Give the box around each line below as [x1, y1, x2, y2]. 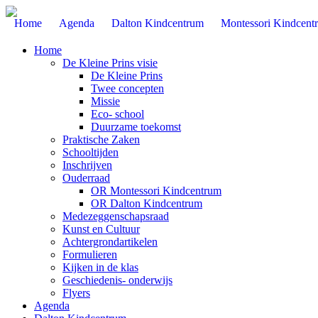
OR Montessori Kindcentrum [91, 185, 221, 197]
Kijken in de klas [62, 261, 138, 273]
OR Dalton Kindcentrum [91, 197, 202, 209]
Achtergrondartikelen [62, 236, 158, 248]
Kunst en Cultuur [62, 223, 140, 235]
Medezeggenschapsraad [62, 210, 169, 222]
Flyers [62, 287, 90, 299]
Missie [91, 95, 120, 107]
